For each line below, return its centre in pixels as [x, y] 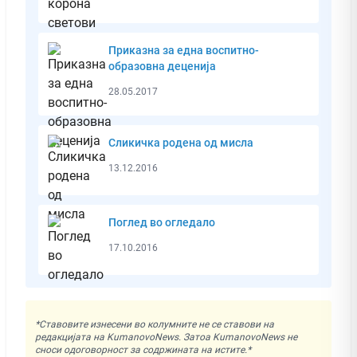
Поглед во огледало [162, 222]
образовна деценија [162, 66]
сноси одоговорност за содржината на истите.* [143, 349]
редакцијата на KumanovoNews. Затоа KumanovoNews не [166, 337]
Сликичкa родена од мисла [181, 142]
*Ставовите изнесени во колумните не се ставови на [155, 324]
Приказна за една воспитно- [184, 50]
